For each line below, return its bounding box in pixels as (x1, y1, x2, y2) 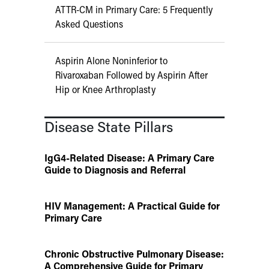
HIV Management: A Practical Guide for (44, 199, 220, 213)
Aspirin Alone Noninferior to (55, 54, 168, 67)
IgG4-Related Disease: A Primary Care (44, 151, 214, 165)
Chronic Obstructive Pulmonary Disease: (44, 247, 224, 261)
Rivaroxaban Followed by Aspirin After (55, 68, 208, 82)
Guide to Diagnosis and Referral (44, 163, 186, 177)
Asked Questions (55, 17, 123, 31)
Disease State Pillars (44, 117, 173, 136)
